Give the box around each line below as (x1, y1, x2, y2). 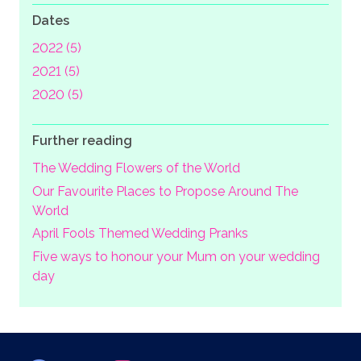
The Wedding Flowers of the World (32, 160, 240, 176)
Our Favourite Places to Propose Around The (32, 183, 298, 199)
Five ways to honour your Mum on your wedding (32, 249, 320, 265)
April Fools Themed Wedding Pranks (32, 226, 248, 242)
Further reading (32, 132, 132, 148)
